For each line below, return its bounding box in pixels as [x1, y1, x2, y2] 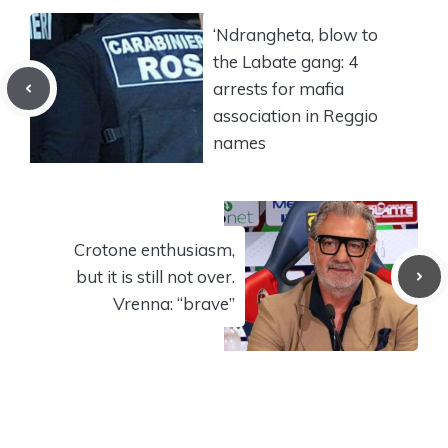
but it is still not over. [76, 265, 235, 287]
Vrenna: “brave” [113, 292, 235, 314]
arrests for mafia [213, 77, 344, 99]
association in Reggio [213, 104, 378, 126]
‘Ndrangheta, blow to [213, 23, 378, 45]
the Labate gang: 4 [213, 50, 358, 72]
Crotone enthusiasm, [74, 238, 235, 260]
